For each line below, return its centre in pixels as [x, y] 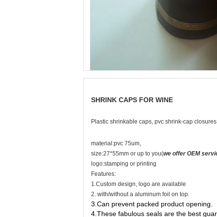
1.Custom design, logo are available [139, 184]
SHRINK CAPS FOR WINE [132, 100]
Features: [103, 174]
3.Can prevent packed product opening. [152, 204]
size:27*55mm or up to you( [127, 154]
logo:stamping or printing [124, 164]
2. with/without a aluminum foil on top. [140, 194]
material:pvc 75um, [116, 143]
